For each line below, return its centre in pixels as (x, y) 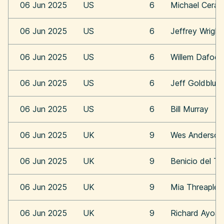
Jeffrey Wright (196, 31)
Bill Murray (189, 109)
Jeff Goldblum (196, 83)
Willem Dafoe (195, 57)
